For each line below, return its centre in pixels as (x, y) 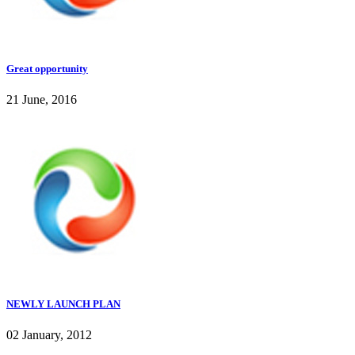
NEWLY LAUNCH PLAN (63, 304)
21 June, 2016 (42, 100)
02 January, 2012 (49, 335)
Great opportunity (47, 68)
